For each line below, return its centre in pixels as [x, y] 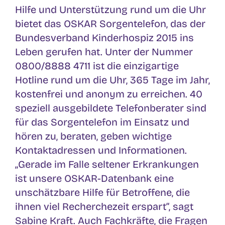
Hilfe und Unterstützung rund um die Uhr [110, 9]
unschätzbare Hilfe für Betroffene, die [102, 192]
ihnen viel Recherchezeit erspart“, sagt [104, 206]
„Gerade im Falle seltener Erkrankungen [107, 164]
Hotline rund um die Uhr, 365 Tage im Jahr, [113, 80]
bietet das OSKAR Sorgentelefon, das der [110, 23]
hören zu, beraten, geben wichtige [93, 136]
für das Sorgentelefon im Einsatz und [102, 122]
